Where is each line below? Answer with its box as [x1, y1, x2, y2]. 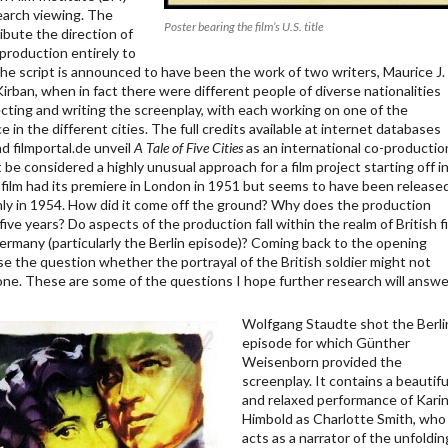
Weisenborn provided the [242, 353, 403, 371]
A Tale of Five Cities [134, 139, 244, 157]
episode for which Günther [242, 334, 411, 352]
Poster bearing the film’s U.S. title [163, 19, 324, 35]
